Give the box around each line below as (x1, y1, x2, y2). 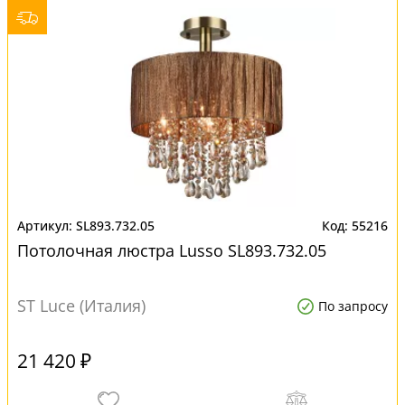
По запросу (318, 297, 388, 315)
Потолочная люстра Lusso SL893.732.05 (17, 240, 326, 261)
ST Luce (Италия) (17, 295, 146, 316)
